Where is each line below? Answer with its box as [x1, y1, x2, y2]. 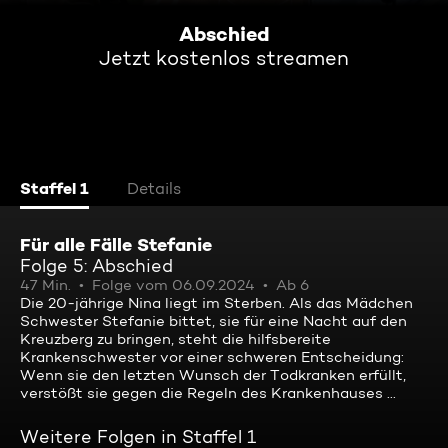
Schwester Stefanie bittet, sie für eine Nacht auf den [20, 312, 407, 330]
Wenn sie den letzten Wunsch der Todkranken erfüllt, [20, 366, 406, 384]
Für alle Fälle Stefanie [20, 233, 212, 256]
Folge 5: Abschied [20, 255, 173, 276]
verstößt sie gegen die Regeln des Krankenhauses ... [20, 384, 396, 402]
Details [127, 179, 181, 198]
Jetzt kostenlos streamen [99, 46, 349, 70]
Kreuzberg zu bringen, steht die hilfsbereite [20, 330, 331, 348]
